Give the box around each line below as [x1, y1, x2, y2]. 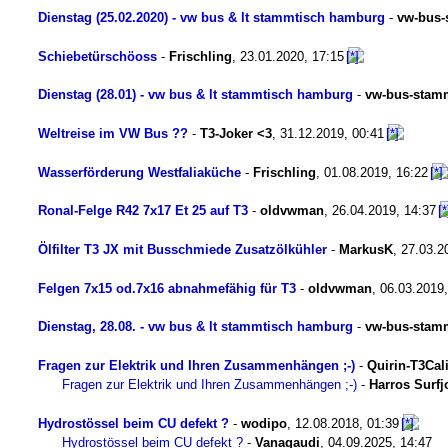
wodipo [241, 415, 287, 431]
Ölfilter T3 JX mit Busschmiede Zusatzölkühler [38, 241, 327, 257]
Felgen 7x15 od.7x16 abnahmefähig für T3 [38, 280, 296, 296]
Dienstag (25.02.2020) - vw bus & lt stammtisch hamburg [38, 9, 385, 25]
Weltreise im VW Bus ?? [38, 125, 188, 141]
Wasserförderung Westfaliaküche [38, 164, 241, 180]
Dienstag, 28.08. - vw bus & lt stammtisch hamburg [38, 319, 353, 335]
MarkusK [339, 241, 393, 257]
